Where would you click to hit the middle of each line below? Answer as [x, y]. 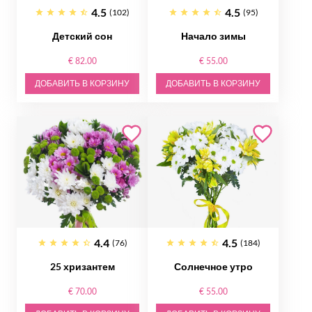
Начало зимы [213, 36]
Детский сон [82, 36]
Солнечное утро [213, 266]
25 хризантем [82, 266]
